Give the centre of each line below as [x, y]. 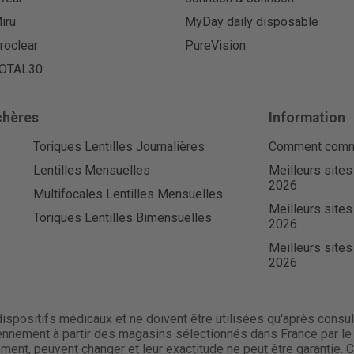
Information [307, 117]
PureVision [215, 46]
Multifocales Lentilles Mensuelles [128, 194]
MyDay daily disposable [252, 21]
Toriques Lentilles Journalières [119, 146]
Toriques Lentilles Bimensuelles [122, 218]
